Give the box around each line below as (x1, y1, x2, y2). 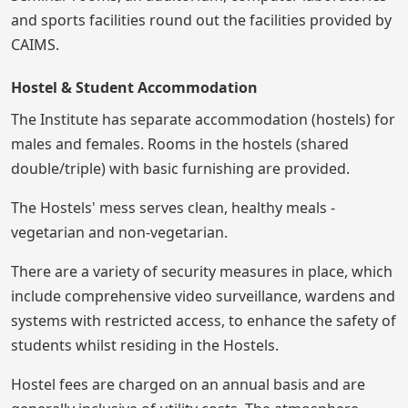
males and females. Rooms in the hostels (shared (11, 134, 349, 155)
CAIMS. (11, 35, 59, 56)
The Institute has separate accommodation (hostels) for (11, 109, 395, 130)
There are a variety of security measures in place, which (11, 261, 393, 282)
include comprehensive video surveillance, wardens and (11, 286, 395, 307)
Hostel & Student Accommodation (11, 77, 258, 98)
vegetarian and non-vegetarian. (11, 222, 228, 243)
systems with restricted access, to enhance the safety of (11, 311, 396, 331)
